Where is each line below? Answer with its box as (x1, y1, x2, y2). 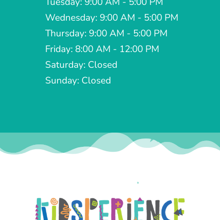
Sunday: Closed (45, 74, 111, 87)
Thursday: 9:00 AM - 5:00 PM (45, 27, 167, 40)
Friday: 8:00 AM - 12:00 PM (45, 43, 159, 56)
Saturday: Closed (45, 58, 117, 72)
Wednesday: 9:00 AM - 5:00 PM (45, 11, 178, 25)
